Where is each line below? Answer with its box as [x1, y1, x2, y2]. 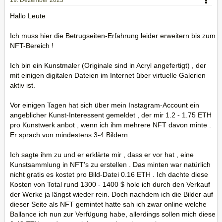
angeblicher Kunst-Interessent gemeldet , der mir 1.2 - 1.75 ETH [10, 111, 212, 119]
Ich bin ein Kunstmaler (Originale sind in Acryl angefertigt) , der [10, 61, 206, 69]
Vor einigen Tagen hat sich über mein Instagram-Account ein [10, 101, 199, 109]
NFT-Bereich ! [10, 42, 54, 50]
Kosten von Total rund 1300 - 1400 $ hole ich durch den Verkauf [10, 180, 210, 188]
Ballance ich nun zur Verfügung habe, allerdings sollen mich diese [10, 210, 216, 218]
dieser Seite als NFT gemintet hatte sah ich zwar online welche [10, 200, 207, 208]
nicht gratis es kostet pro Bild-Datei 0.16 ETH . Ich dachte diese [10, 170, 208, 178]
